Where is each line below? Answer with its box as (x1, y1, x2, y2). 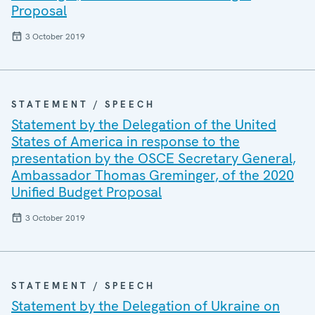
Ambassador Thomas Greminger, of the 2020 (11, 166, 294, 184)
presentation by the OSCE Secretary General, (11, 149, 296, 167)
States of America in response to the (11, 132, 240, 150)
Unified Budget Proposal (11, 183, 162, 201)
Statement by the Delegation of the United (11, 115, 276, 134)
